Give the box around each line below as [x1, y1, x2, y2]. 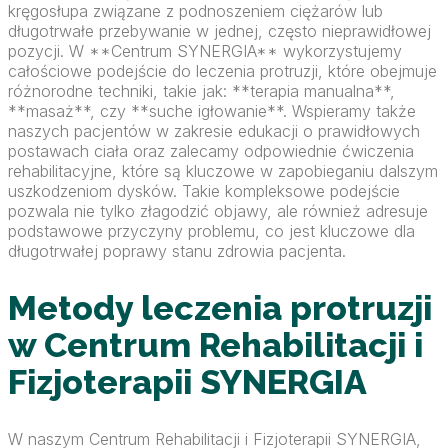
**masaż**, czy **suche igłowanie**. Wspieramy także [8, 101, 416, 122]
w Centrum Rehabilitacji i [8, 324, 423, 365]
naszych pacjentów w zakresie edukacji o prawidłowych [8, 121, 420, 142]
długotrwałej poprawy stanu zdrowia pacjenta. [8, 241, 346, 262]
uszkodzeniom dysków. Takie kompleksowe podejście [8, 181, 400, 202]
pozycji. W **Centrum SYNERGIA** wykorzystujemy [8, 41, 402, 62]
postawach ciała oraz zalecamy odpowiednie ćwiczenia [8, 141, 414, 162]
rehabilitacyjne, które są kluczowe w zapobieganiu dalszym [8, 161, 438, 182]
